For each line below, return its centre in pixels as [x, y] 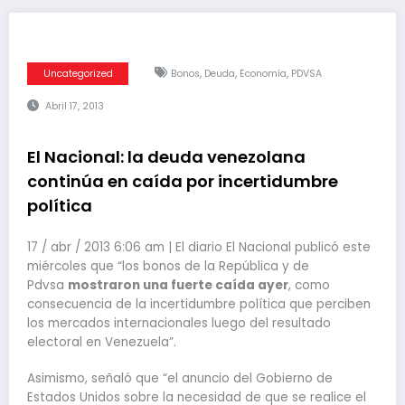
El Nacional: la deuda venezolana [166, 156]
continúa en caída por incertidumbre [183, 181]
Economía [263, 73]
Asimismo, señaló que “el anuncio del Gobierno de [180, 379]
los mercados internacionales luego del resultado [179, 323]
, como [309, 285]
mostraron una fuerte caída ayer [178, 285]
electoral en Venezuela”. [102, 342]
